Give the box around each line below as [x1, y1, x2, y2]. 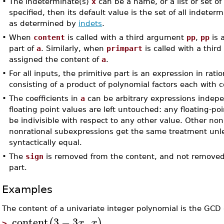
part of [9, 44, 37, 53]
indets [78, 19, 102, 28]
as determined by [9, 19, 79, 28]
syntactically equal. [9, 138, 82, 147]
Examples [2, 183, 53, 195]
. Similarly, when [41, 44, 107, 53]
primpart [106, 44, 143, 53]
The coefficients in [9, 94, 81, 103]
